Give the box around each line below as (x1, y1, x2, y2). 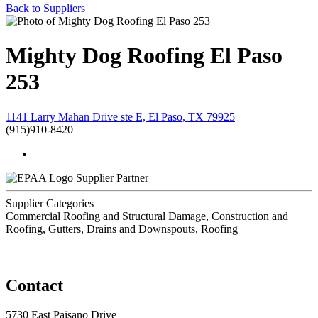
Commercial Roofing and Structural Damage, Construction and (6, 209, 288, 222)
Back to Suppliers (6, 2, 85, 14)
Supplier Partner (76, 171, 148, 184)
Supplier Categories (6, 197, 94, 209)
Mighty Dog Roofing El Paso (6, 43, 283, 69)
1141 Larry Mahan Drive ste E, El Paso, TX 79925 (6, 110, 235, 123)
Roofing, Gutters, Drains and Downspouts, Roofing (6, 222, 238, 235)
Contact (6, 275, 63, 295)
